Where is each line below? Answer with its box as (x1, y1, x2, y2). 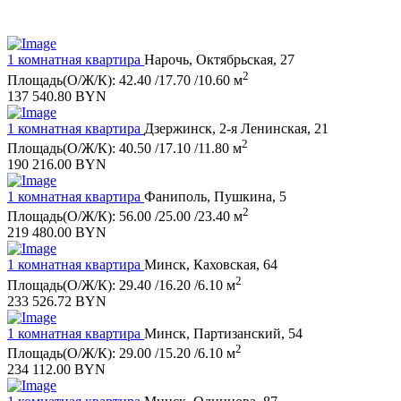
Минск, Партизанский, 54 (144, 325, 303, 341)
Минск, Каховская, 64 (144, 257, 277, 273)
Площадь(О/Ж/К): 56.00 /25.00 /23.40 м (7, 209, 243, 225)
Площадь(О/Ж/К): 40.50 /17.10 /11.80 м (7, 140, 242, 156)
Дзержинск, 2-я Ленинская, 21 (144, 120, 328, 136)
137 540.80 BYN (7, 88, 107, 104)
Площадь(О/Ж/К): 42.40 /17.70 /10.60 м (7, 72, 243, 88)
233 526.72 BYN (7, 293, 107, 309)
